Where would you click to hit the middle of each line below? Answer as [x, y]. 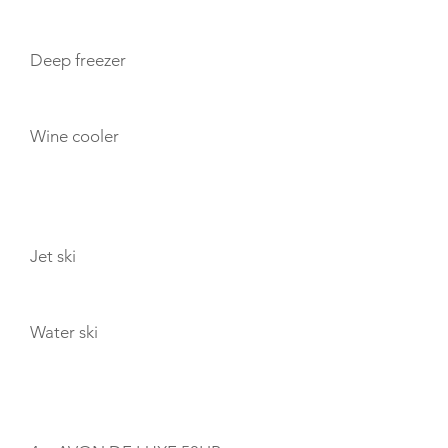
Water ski [64, 332]
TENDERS [67, 397]
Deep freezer [78, 60]
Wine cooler [74, 136]
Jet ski [53, 256]
